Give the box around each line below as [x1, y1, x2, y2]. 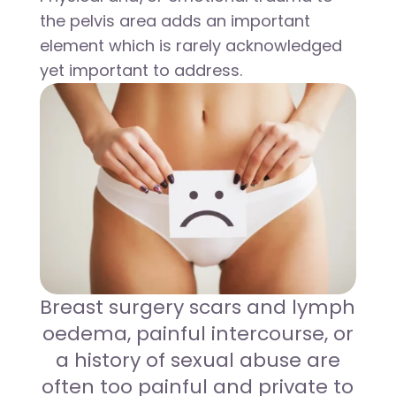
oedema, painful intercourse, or [42, 319, 354, 347]
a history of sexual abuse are [55, 346, 340, 374]
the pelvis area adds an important [39, 10, 310, 32]
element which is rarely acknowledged [39, 34, 342, 57]
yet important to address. [39, 59, 242, 81]
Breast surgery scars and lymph [40, 293, 356, 321]
